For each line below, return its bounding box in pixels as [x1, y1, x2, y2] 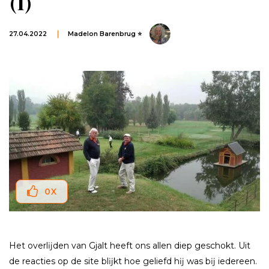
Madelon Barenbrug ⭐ [68, 30, 142, 38]
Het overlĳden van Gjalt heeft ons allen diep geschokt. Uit [9, 240, 250, 251]
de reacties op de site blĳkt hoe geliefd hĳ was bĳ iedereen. [9, 255, 257, 267]
